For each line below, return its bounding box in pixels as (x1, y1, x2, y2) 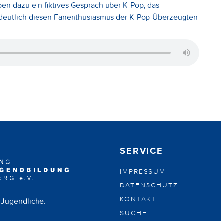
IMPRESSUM (120, 167, 166, 176)
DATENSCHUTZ (120, 181, 178, 189)
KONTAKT (120, 195, 156, 203)
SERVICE (120, 146, 163, 157)
